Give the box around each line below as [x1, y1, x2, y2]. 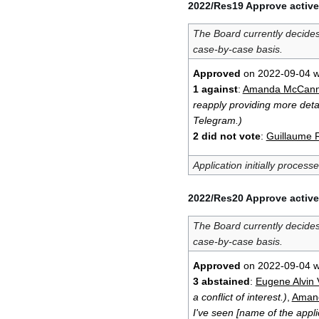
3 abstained [192, 275, 250, 287]
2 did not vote [192, 130, 261, 142]
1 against [192, 83, 238, 95]
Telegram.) [192, 114, 242, 126]
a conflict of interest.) [192, 291, 287, 303]
